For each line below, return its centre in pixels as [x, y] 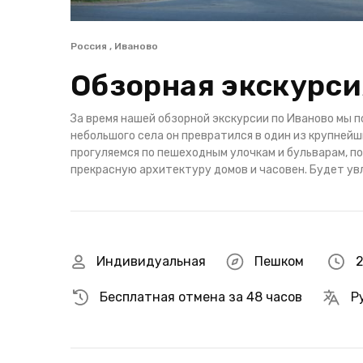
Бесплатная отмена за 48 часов [201, 297]
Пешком [279, 261]
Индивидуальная [151, 261]
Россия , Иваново [114, 46]
